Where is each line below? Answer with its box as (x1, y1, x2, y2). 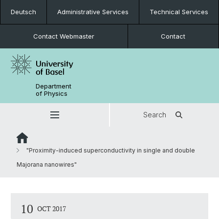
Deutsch (11, 8, 36, 16)
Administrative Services (57, 8, 129, 16)
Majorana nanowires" (17, 161, 77, 168)
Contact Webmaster (33, 32, 94, 40)
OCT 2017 (37, 204, 66, 213)
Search (143, 110, 166, 119)
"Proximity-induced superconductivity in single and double (25, 147, 195, 154)
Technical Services (150, 8, 208, 16)
